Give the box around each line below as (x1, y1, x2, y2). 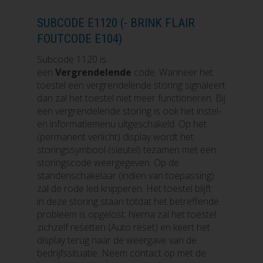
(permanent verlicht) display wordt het (36, 130, 194, 144)
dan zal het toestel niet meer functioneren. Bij (36, 92, 225, 105)
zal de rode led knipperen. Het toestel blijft (36, 182, 211, 195)
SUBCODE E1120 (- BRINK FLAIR (36, 16, 195, 31)
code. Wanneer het (131, 66, 213, 79)
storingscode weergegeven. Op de (36, 156, 179, 170)
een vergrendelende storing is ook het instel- (36, 104, 221, 118)
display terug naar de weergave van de (36, 234, 197, 247)
